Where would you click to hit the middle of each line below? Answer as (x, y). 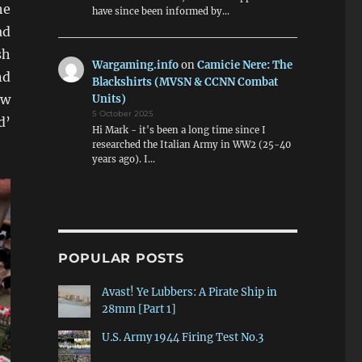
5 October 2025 (123, 113)
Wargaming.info (136, 65)
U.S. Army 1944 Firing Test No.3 (182, 338)
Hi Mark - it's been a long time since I (179, 130)
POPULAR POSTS (121, 259)
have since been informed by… (161, 12)
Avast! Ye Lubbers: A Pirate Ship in (189, 293)
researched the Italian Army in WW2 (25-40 (192, 144)
